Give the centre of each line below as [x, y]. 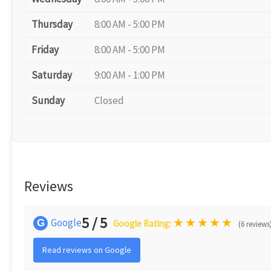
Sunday [48, 100]
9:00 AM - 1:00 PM [130, 75]
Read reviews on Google [87, 250]
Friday [45, 50]
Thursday [52, 24]
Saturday [52, 75]
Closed [109, 100]
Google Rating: [143, 223]
